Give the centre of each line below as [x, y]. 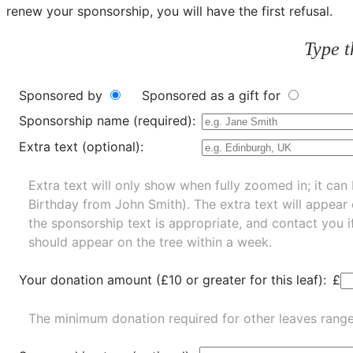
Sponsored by [63, 95]
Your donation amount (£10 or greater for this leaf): [173, 279]
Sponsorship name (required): [107, 120]
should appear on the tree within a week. [150, 242]
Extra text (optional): [81, 146]
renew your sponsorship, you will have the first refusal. [169, 11]
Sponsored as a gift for [213, 95]
